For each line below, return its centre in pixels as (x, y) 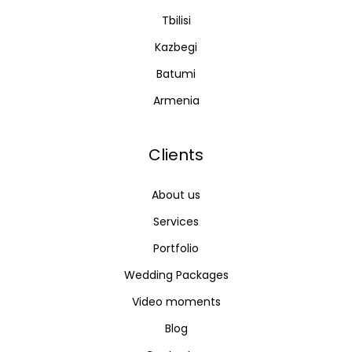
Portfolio (176, 248)
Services (176, 221)
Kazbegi (176, 47)
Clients (176, 154)
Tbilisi (176, 20)
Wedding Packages (176, 275)
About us (176, 194)
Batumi (176, 73)
